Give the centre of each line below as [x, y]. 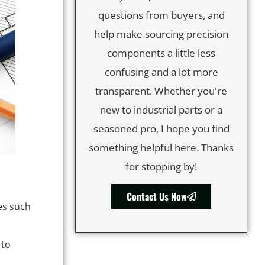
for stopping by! [161, 166]
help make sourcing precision [161, 34]
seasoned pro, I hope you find [161, 128]
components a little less [161, 53]
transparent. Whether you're [161, 91]
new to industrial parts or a [161, 109]
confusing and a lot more [161, 72]
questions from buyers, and [161, 15]
